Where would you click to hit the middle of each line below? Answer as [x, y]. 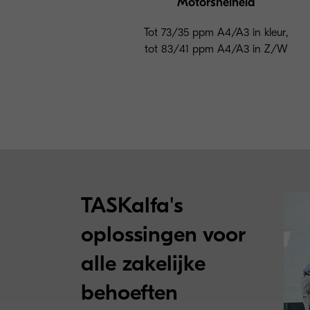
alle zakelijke [143, 264]
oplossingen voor [163, 235]
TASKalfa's [132, 206]
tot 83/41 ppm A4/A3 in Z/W [216, 49]
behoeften [129, 293]
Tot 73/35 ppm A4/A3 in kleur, [216, 33]
